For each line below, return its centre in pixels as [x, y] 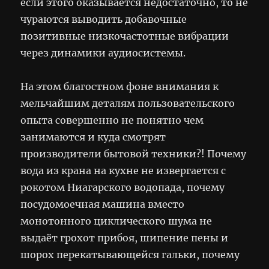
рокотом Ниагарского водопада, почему [123, 187]
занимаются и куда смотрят [93, 137]
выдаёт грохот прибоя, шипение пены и [125, 237]
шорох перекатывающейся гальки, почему [130, 254]
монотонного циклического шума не [116, 221]
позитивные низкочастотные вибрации [125, 36]
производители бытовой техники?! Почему [134, 153]
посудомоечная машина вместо [103, 204]
